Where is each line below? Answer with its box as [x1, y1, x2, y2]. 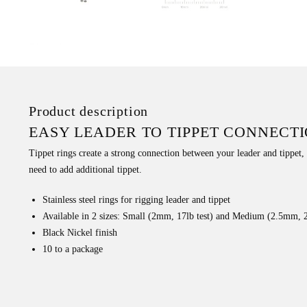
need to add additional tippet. [29, 164, 142, 175]
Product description [29, 103, 149, 119]
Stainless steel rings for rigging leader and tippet [42, 195, 230, 206]
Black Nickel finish [42, 228, 117, 238]
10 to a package [42, 244, 103, 255]
